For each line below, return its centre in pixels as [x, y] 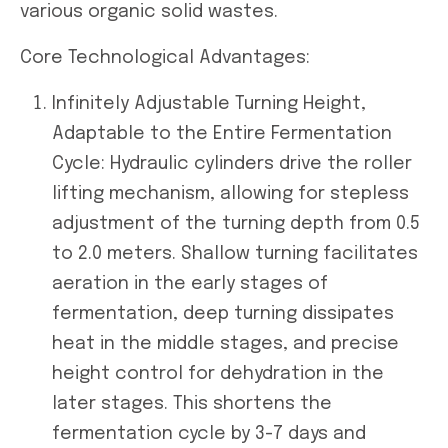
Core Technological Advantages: [165, 57]
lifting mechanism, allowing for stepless [230, 193]
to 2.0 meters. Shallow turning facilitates [235, 253]
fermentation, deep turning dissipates [223, 313]
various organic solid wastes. [149, 11]
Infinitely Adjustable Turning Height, [209, 103]
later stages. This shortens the [192, 403]
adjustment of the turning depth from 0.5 [236, 223]
